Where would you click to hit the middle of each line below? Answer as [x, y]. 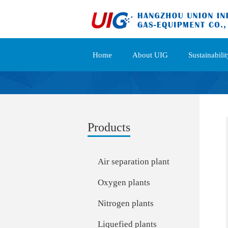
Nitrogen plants [126, 203]
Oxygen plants [124, 182]
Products [109, 127]
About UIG [150, 55]
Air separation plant [134, 162]
